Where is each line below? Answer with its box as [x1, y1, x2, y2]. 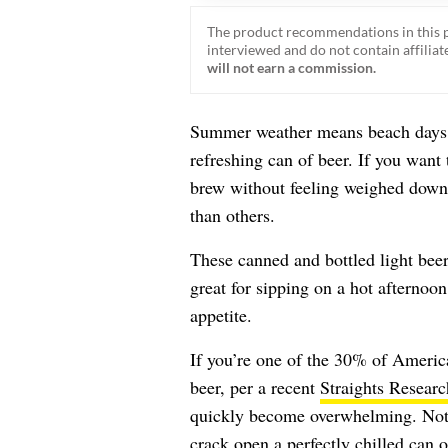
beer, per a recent [189, 374, 320, 399]
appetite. [189, 302, 252, 327]
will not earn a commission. [206, 59, 376, 76]
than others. [189, 202, 275, 227]
